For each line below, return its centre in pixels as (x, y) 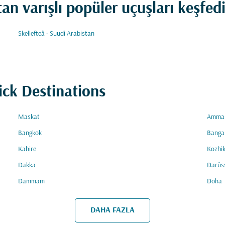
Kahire (27, 149)
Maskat (29, 117)
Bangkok (30, 133)
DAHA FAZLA (113, 210)
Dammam (31, 182)
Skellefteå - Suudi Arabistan (56, 34)
